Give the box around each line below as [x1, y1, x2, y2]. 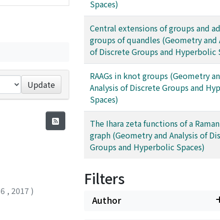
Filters [84, 168, 125, 188]
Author [92, 194, 121, 206]
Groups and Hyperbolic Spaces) [90, 141, 205, 153]
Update [27, 79, 55, 90]
